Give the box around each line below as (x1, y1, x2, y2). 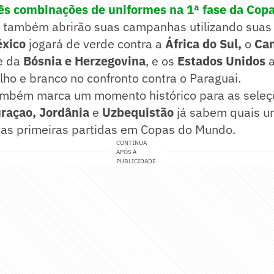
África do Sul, (165, 35, 242, 53)
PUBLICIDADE (116, 157, 157, 166)
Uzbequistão (99, 104, 174, 121)
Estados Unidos (177, 53, 268, 70)
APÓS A (116, 148, 137, 157)
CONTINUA (116, 139, 147, 147)
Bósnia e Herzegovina (23, 53, 146, 70)
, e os (146, 53, 177, 70)
